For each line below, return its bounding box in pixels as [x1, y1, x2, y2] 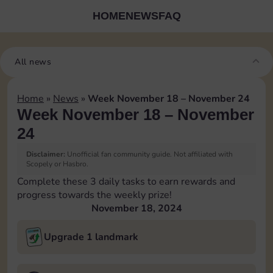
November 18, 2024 [91, 202, 182, 215]
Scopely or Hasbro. [26, 159, 88, 169]
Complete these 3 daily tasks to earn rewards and [17, 175, 235, 188]
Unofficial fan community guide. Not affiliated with [65, 149, 233, 159]
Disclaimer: [26, 149, 65, 159]
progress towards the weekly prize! [17, 188, 172, 202]
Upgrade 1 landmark [44, 230, 138, 244]
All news [15, 56, 51, 68]
